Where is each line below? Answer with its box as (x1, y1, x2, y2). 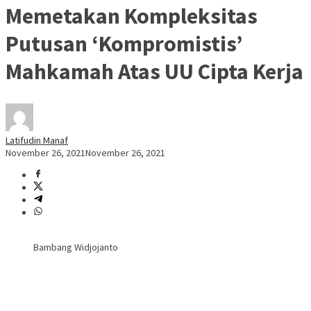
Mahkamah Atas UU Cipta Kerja (6, 57, 303, 85)
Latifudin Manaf (6, 134, 68, 147)
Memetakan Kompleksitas (6, 1, 258, 30)
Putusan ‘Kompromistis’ (6, 29, 243, 58)
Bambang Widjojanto (33, 241, 118, 254)
